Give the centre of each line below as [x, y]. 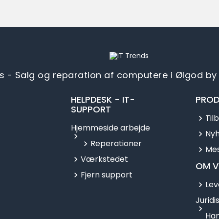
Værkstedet [104, 159]
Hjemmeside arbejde [110, 128]
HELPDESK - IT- [103, 100]
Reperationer [116, 144]
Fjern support [107, 175]
